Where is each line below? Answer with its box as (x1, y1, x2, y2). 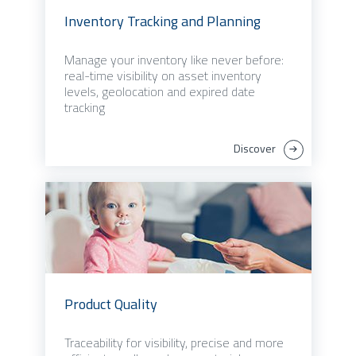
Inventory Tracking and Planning (64, 10, 261, 33)
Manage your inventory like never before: (64, 50, 284, 70)
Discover (233, 140, 276, 157)
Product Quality (64, 293, 157, 315)
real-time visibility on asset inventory (64, 66, 261, 86)
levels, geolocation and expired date (64, 82, 255, 102)
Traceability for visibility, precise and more (64, 333, 284, 353)
